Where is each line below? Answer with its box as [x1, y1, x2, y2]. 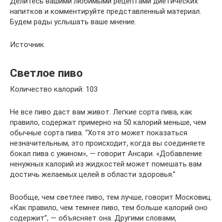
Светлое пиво [10, 66, 83, 79]
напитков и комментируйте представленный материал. [10, 7, 201, 16]
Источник [10, 40, 44, 50]
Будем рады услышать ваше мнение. [10, 17, 136, 27]
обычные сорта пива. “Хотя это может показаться [10, 128, 187, 138]
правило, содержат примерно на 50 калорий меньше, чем [10, 118, 206, 127]
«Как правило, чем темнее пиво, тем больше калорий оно [10, 203, 208, 213]
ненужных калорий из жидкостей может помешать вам [10, 160, 202, 169]
